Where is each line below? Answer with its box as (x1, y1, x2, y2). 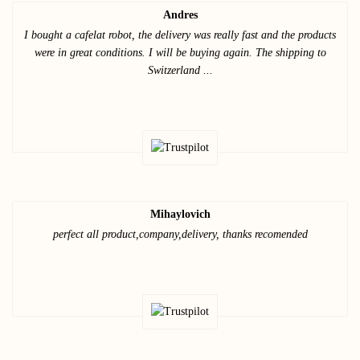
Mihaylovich (149, 207, 211, 220)
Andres (162, 8, 198, 21)
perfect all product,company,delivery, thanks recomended (52, 227, 308, 240)
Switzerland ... (147, 63, 213, 76)
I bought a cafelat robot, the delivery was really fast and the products (24, 28, 336, 41)
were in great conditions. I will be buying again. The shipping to (34, 46, 326, 59)
